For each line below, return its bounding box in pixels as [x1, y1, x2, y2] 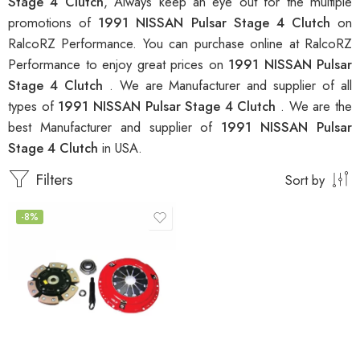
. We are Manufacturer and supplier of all [108, 76, 353, 96]
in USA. [102, 138, 142, 158]
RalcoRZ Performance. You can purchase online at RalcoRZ [8, 34, 352, 54]
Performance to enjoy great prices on [8, 55, 228, 75]
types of [8, 96, 59, 117]
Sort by [285, 170, 325, 190]
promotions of [8, 13, 99, 33]
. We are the [280, 96, 353, 117]
